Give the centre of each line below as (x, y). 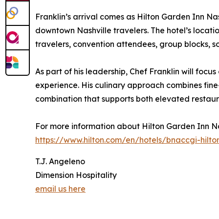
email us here (60, 189)
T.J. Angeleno (60, 162)
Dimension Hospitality (76, 175)
